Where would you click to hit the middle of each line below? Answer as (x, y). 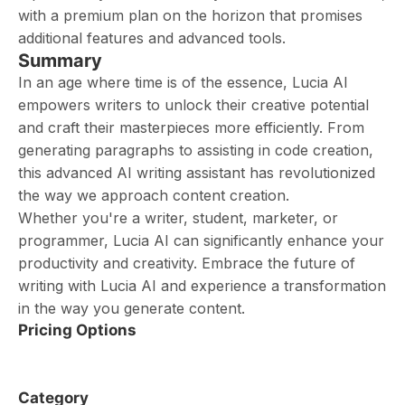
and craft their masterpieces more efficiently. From (191, 127)
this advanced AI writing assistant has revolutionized (197, 173)
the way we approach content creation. (154, 195)
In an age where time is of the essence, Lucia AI (183, 82)
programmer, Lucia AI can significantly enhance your (201, 240)
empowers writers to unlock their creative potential (193, 105)
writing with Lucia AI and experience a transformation (202, 286)
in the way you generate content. (132, 308)
